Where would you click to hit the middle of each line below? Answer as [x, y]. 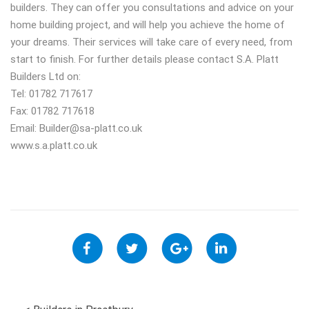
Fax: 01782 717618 [52, 111]
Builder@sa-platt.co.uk [91, 128]
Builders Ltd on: [46, 77]
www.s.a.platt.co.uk [54, 146]
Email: [25, 128]
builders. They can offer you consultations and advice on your [152, 8]
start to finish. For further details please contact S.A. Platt [144, 59]
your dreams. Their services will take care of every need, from [151, 42]
